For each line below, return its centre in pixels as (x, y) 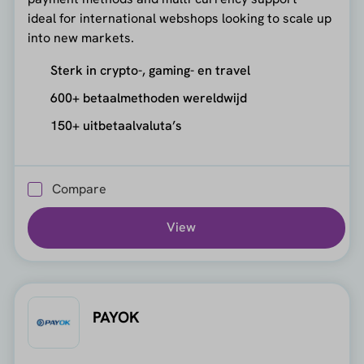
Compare (79, 188)
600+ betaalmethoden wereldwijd (148, 98)
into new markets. (80, 38)
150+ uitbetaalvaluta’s (116, 126)
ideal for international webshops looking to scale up (179, 19)
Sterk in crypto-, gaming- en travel (150, 71)
